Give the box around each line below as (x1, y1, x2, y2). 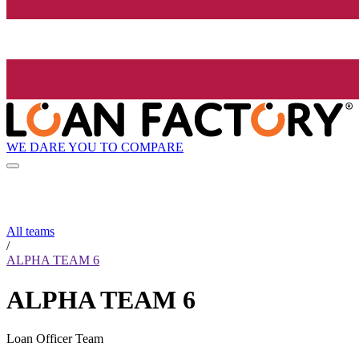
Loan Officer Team (6, 332, 103, 346)
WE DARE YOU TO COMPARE (6, 139, 184, 154)
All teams (6, 224, 54, 239)
